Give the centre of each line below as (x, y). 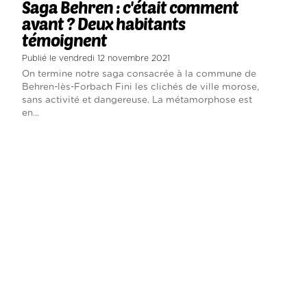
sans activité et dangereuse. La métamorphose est (137, 100)
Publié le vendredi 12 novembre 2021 (96, 59)
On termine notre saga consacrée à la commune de (139, 74)
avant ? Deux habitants (103, 24)
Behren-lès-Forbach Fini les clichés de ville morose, (140, 87)
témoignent (64, 40)
